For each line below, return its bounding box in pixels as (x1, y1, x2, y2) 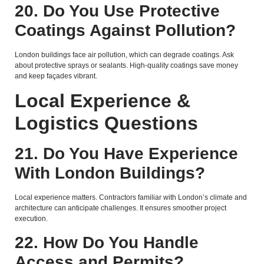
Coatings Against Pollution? (15, 21, 236, 39)
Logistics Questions (15, 113, 198, 134)
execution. (15, 214, 48, 223)
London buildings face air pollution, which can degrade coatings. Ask (15, 50, 234, 59)
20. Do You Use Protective (15, 1, 220, 20)
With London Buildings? (15, 164, 205, 183)
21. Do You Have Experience (15, 144, 238, 163)
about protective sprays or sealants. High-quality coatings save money (15, 61, 238, 70)
